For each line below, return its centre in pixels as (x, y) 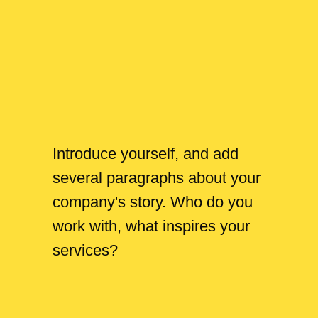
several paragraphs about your (157, 178)
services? (85, 250)
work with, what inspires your (151, 226)
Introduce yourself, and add (146, 154)
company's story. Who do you (153, 202)
